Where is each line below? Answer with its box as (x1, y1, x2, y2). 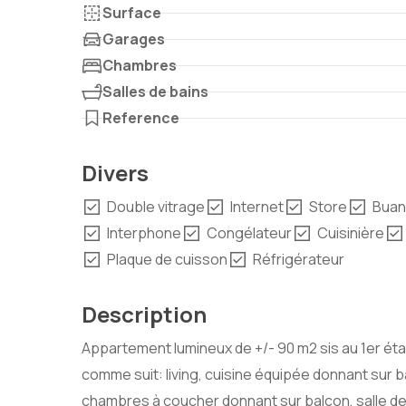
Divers (82, 158, 149, 188)
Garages (102, 29, 165, 49)
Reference (102, 108, 179, 128)
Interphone (107, 223, 181, 243)
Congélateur (207, 223, 292, 243)
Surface (102, 3, 161, 23)
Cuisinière (317, 223, 384, 243)
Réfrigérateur (253, 249, 344, 269)
